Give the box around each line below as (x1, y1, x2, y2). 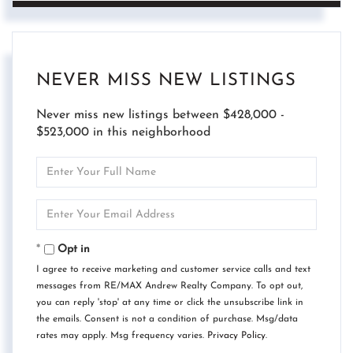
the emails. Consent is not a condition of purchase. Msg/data (36, 314, 298, 324)
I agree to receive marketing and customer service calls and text (36, 264, 310, 274)
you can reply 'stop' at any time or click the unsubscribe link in (36, 297, 303, 307)
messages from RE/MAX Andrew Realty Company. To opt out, (36, 281, 303, 291)
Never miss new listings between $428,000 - (36, 108, 284, 121)
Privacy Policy (207, 330, 266, 340)
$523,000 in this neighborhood (36, 125, 210, 139)
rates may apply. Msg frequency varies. (36, 330, 207, 340)
